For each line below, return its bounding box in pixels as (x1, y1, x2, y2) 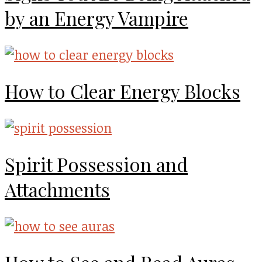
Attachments (5, 177, 110, 202)
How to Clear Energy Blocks (5, 78, 240, 104)
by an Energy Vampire (5, 5, 188, 31)
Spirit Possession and (5, 151, 188, 177)
